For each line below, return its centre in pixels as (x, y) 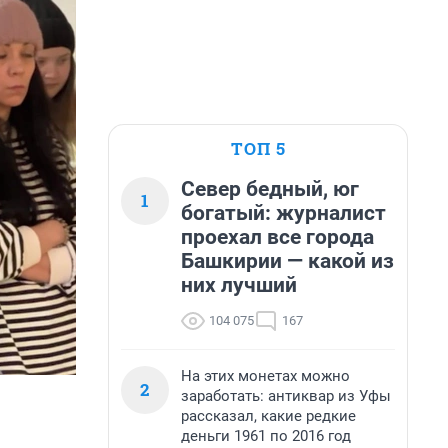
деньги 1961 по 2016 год (266, 436)
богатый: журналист (283, 213)
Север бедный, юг (270, 189)
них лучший (239, 285)
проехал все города (277, 237)
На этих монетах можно (265, 376)
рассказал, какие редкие (268, 416)
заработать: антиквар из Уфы (286, 396)
